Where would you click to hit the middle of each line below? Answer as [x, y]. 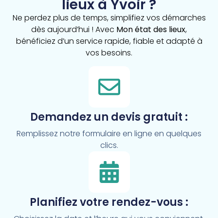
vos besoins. [109, 53]
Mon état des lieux [151, 30]
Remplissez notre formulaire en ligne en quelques [109, 133]
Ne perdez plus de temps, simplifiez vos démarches [109, 18]
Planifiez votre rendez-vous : [109, 202]
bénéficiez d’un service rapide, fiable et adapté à [109, 41]
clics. [109, 145]
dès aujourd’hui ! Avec [74, 30]
